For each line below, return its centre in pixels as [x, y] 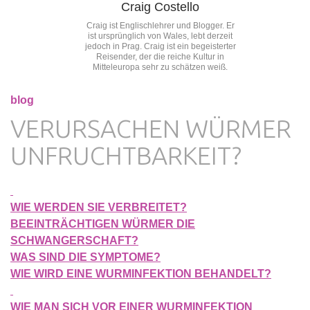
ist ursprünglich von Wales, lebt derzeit [160, 36]
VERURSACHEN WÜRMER [151, 128]
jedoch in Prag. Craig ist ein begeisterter [160, 46]
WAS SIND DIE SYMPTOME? [85, 257]
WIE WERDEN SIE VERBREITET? [99, 207]
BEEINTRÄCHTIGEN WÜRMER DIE [103, 224]
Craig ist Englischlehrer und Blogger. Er [160, 26]
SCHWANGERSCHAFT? [74, 240]
